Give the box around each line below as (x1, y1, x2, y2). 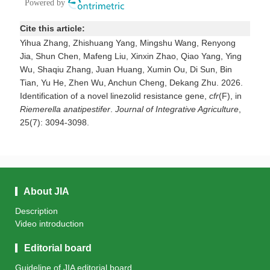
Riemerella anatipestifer (20, 104, 110, 114)
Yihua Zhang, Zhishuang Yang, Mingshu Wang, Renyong (20, 37, 236, 48)
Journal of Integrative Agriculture (115, 104, 239, 114)
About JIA (22, 186, 69, 197)
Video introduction (15, 219, 84, 229)
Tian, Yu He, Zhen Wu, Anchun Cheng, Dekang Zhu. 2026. (20, 77, 243, 87)
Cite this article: (20, 23, 87, 33)
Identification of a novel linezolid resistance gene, (20, 90, 209, 101)
